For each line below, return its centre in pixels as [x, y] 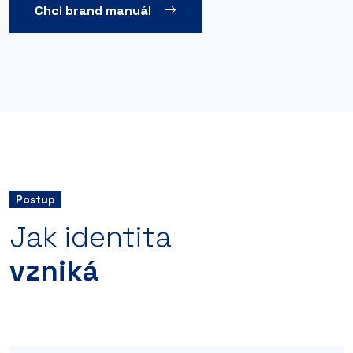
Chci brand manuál [93, 10]
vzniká [54, 271]
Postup [35, 199]
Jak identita [91, 237]
